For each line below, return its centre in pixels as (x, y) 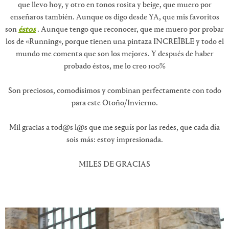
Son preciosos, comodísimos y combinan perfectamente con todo (114, 91)
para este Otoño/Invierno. (114, 103)
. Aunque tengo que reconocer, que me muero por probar (130, 29)
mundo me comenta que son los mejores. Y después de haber (114, 54)
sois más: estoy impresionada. (114, 140)
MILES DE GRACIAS (114, 164)
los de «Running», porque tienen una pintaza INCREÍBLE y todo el (114, 42)
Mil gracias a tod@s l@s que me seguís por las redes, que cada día (114, 128)
